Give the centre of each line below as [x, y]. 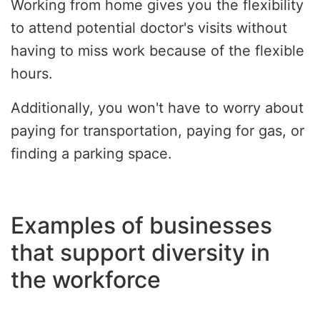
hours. [32, 74]
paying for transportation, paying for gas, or [157, 131]
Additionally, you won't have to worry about [157, 108]
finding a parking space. [91, 154]
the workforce [86, 280]
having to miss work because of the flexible [157, 51]
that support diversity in [140, 253]
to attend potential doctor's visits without [149, 28]
